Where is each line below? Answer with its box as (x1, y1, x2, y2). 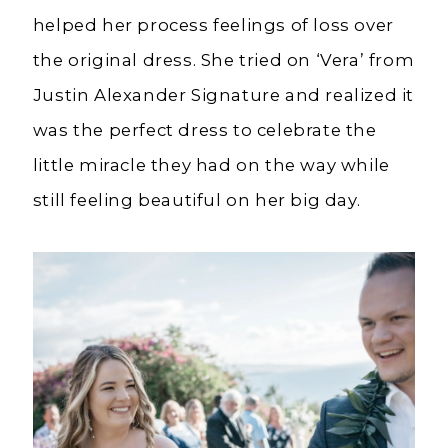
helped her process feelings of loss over (32, 15, 394, 36)
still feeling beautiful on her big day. (32, 190, 365, 211)
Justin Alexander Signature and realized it (32, 85, 414, 106)
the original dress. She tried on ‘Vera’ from (32, 50, 415, 71)
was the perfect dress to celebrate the (32, 120, 377, 141)
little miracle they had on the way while (32, 155, 390, 176)
